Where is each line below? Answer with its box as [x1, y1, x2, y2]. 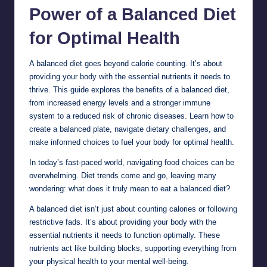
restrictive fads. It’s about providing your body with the [29, 217, 216, 226]
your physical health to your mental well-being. [29, 256, 189, 266]
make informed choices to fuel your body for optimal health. [29, 137, 234, 147]
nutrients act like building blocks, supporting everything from [29, 243, 237, 253]
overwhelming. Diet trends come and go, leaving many [29, 170, 216, 180]
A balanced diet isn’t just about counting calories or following [29, 204, 237, 213]
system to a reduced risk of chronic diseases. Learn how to [29, 111, 234, 120]
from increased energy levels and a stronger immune [29, 98, 210, 107]
